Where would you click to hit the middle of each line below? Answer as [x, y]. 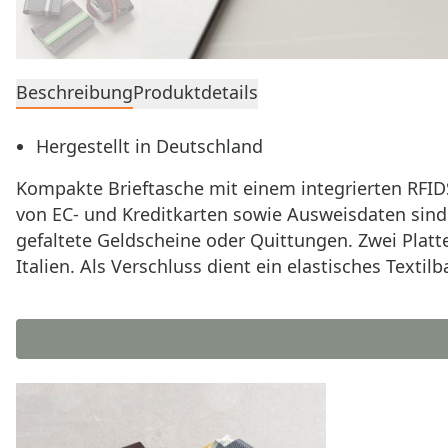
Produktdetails [195, 92]
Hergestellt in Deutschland [149, 146]
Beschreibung [74, 92]
